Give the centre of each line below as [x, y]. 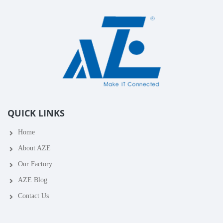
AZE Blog [32, 180]
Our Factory [35, 164]
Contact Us [33, 196]
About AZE [34, 148]
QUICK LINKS [36, 113]
